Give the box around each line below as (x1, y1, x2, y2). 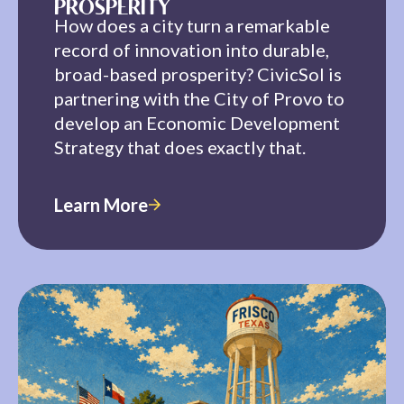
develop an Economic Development (54, 111, 340, 133)
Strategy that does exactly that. (54, 135, 306, 158)
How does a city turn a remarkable (54, 14, 330, 36)
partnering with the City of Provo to (54, 87, 344, 109)
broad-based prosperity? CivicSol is (54, 62, 342, 85)
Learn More (54, 193, 148, 216)
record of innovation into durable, (54, 38, 329, 60)
